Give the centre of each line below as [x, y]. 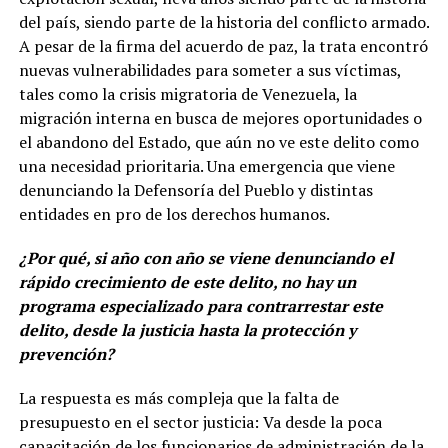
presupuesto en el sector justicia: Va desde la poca [200, 421]
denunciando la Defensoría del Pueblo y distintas [195, 189]
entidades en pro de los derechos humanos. [174, 213]
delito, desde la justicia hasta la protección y [187, 329]
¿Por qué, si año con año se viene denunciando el [205, 257]
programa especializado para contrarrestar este [200, 305]
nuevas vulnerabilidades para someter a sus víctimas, [209, 69]
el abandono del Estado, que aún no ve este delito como [218, 141]
